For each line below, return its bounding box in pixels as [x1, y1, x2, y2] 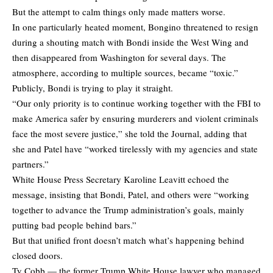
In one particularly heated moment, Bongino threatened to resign [12, 20, 258, 33]
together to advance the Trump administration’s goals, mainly [12, 203, 244, 216]
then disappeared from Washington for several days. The [12, 51, 226, 63]
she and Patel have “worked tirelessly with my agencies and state [12, 142, 258, 155]
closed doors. [12, 249, 63, 261]
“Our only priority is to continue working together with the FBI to [12, 96, 261, 109]
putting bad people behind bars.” [12, 218, 136, 231]
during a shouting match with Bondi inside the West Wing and [12, 35, 249, 48]
